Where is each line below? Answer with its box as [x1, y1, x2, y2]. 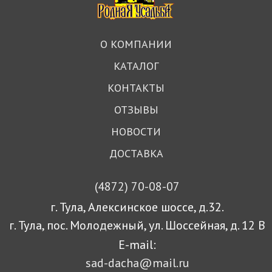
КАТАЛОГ [114, 58, 158, 73]
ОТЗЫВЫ [114, 102, 158, 117]
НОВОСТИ [111, 124, 161, 138]
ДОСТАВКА [109, 146, 163, 160]
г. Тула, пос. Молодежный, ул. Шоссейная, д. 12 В [9, 217, 266, 233]
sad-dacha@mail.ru [85, 254, 189, 271]
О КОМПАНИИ [100, 36, 172, 51]
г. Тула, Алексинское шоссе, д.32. [50, 199, 225, 215]
